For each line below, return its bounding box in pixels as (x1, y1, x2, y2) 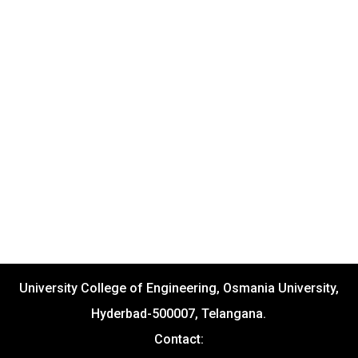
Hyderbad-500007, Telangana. (91, 306, 267, 321)
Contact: (153, 332, 204, 347)
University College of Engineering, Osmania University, (18, 280, 339, 296)
